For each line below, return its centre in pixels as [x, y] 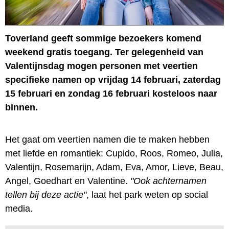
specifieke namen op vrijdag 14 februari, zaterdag [113, 79]
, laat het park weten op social [147, 194]
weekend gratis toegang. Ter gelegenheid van [104, 52]
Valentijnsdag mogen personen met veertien [101, 66]
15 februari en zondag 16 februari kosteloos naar [111, 93]
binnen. [21, 107]
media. [19, 208]
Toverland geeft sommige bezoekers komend [103, 38]
